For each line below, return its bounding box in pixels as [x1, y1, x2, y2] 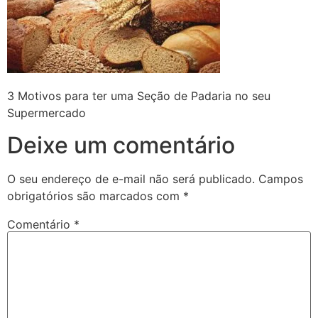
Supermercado [7, 106, 86, 121]
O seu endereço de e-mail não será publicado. [7, 171, 255, 186]
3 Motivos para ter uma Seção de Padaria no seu [7, 89, 270, 104]
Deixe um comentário [7, 131, 235, 159]
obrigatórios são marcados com [7, 188, 183, 203]
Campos [258, 171, 303, 186]
